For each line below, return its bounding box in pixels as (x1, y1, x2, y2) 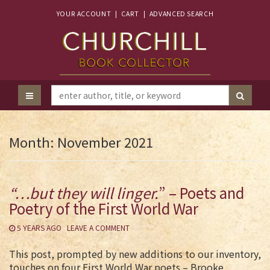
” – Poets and (159, 182, 244, 203)
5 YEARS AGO (17, 222, 61, 233)
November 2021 (57, 132, 153, 151)
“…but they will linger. (9, 182, 159, 203)
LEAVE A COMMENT (67, 222, 130, 233)
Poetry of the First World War (9, 198, 198, 219)
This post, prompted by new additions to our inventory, (9, 246, 261, 261)
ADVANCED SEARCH (149, 9, 214, 18)
